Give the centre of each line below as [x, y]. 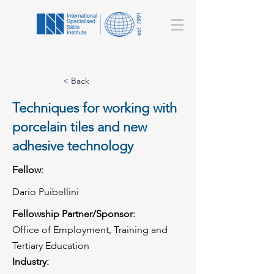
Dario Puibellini [46, 192]
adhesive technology [73, 146]
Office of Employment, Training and [90, 230]
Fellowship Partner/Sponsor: [74, 214]
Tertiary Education [51, 246]
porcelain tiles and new [80, 127]
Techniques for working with [94, 108]
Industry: [31, 262]
